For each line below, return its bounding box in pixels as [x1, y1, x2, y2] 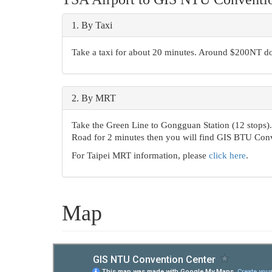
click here [209, 151, 246, 161]
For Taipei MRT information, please [72, 151, 209, 161]
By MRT [81, 93, 116, 104]
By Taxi [81, 20, 112, 31]
